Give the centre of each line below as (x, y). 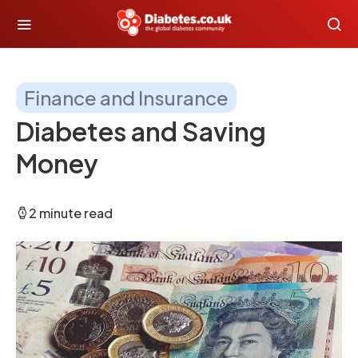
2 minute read (71, 213)
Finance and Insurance (126, 97)
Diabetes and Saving (141, 131)
